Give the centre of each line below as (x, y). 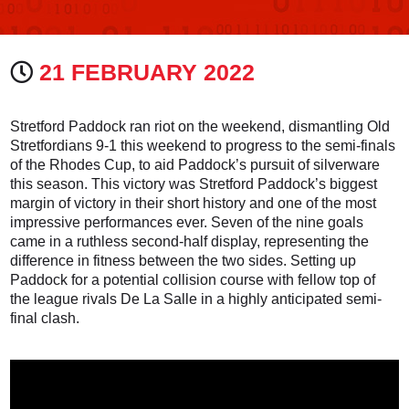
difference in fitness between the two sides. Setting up (184, 260)
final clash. (45, 318)
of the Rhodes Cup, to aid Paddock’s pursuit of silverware (195, 164)
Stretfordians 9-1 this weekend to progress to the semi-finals (203, 145)
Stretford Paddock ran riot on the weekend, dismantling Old (200, 126)
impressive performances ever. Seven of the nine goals (187, 222)
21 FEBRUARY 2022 (147, 72)
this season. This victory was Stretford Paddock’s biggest (194, 184)
